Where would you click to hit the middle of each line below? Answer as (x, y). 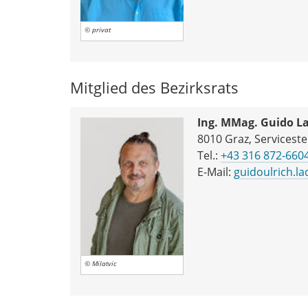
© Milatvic (101, 263)
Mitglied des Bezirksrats (154, 87)
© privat (98, 30)
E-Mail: (216, 172)
